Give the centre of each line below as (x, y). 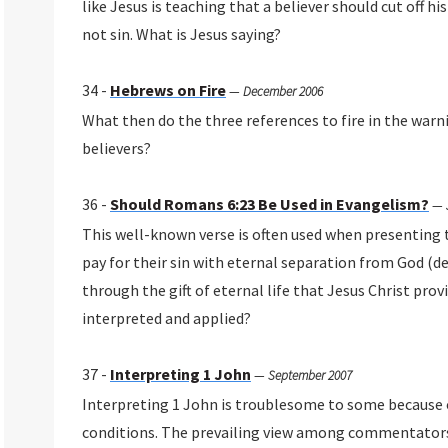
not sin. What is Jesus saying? (181, 34)
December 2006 (282, 92)
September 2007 (309, 376)
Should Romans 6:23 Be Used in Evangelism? (269, 204)
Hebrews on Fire (167, 90)
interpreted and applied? (166, 318)
